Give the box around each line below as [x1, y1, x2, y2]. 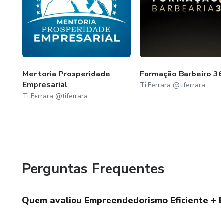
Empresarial [22, 79, 68, 91]
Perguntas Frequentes [22, 159, 165, 179]
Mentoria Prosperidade [22, 69, 110, 80]
